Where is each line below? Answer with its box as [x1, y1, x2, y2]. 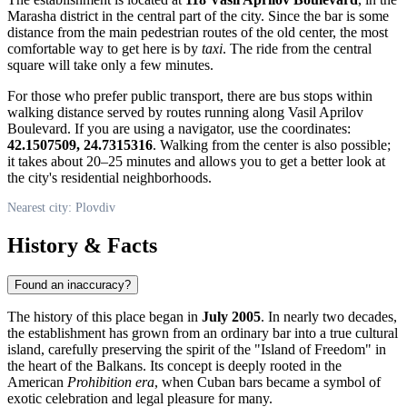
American [7, 374, 67, 391]
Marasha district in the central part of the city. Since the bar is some [7, 7, 389, 24]
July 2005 [202, 309, 261, 325]
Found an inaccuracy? [15, 278, 131, 293]
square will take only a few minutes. [7, 56, 213, 73]
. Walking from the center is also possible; [153, 136, 391, 153]
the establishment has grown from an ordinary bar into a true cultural [7, 325, 398, 342]
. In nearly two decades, [261, 309, 397, 325]
